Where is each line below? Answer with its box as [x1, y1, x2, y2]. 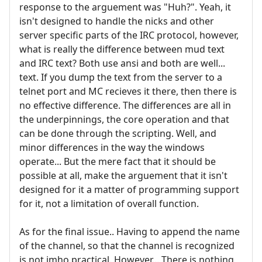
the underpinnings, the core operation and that [19, 112, 229, 126]
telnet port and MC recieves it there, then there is [19, 84, 237, 98]
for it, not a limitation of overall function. [19, 196, 199, 210]
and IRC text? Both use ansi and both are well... [19, 56, 225, 70]
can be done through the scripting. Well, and [19, 126, 216, 140]
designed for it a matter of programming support [19, 182, 239, 196]
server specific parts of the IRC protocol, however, [19, 28, 239, 42]
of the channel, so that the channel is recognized [19, 239, 235, 252]
